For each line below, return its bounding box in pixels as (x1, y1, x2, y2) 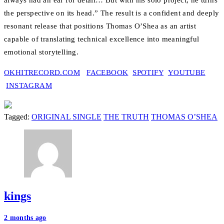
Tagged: (4, 112, 31, 121)
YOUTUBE (167, 68, 205, 77)
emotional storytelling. (4, 48, 79, 56)
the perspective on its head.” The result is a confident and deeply (4, 9, 219, 17)
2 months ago (4, 214, 46, 222)
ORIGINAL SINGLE (31, 112, 101, 121)
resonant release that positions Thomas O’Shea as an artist (4, 22, 196, 30)
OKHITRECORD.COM (4, 68, 80, 77)
